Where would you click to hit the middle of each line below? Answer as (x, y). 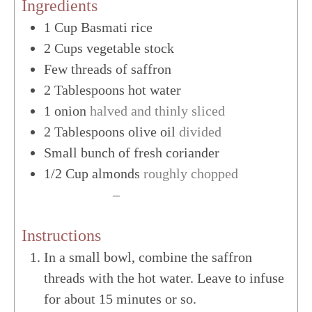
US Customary (65, 194)
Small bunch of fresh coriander (132, 152)
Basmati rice (117, 27)
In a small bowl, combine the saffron (148, 257)
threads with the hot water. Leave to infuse (164, 278)
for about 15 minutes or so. (120, 298)
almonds (116, 173)
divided (200, 131)
